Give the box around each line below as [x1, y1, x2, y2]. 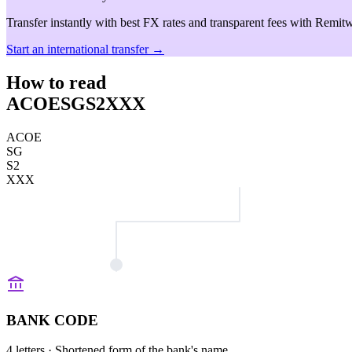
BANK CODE [6, 311, 98, 328]
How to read [6, 71, 106, 93]
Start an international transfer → [6, 42, 164, 56]
